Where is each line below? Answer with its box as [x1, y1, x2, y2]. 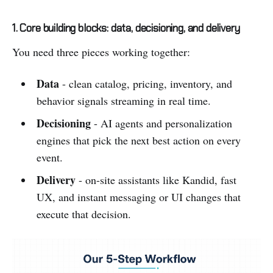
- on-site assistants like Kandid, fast [75, 172, 236, 187]
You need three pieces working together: [12, 44, 190, 59]
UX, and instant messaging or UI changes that [36, 189, 241, 204]
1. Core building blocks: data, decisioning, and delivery [12, 21, 240, 35]
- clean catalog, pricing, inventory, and [58, 76, 232, 91]
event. [36, 149, 63, 165]
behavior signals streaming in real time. [36, 93, 211, 108]
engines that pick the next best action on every [36, 132, 241, 147]
